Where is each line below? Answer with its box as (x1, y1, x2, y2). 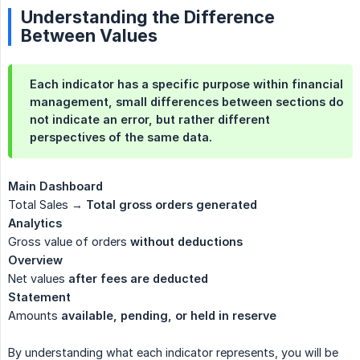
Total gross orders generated (86, 198, 257, 212)
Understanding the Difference (21, 6, 275, 28)
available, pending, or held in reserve (61, 309, 276, 323)
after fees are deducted (68, 272, 208, 286)
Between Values (21, 25, 157, 47)
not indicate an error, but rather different (30, 112, 270, 127)
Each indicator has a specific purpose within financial (30, 77, 343, 92)
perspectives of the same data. (30, 130, 212, 145)
